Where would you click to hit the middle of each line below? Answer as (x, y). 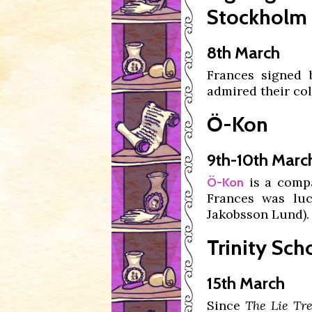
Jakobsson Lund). (258, 214)
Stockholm (257, 17)
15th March (246, 283)
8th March (243, 53)
